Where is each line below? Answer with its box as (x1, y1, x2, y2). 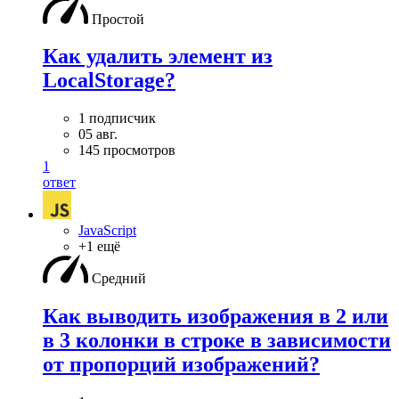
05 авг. (78, 126, 118, 142)
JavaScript (78, 223, 136, 239)
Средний (92, 271, 146, 287)
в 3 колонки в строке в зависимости (43, 329, 391, 353)
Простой (92, 11, 144, 27)
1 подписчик (78, 110, 156, 126)
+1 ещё (78, 239, 120, 255)
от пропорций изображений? (43, 353, 320, 377)
